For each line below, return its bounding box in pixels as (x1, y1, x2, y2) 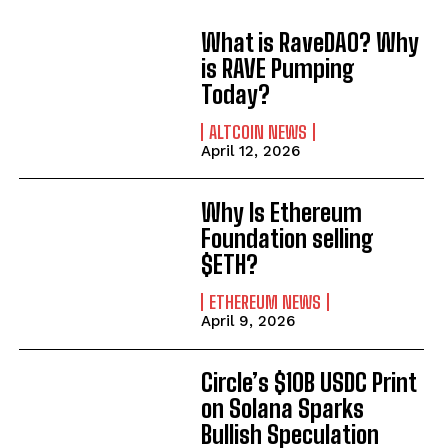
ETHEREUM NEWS (208, 291, 321, 314)
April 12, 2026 (200, 141, 300, 160)
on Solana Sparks (200, 393, 364, 423)
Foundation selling (200, 224, 374, 254)
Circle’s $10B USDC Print (200, 367, 417, 397)
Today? (200, 79, 270, 109)
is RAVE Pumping (200, 53, 355, 83)
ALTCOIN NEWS (208, 120, 307, 143)
